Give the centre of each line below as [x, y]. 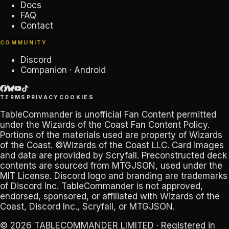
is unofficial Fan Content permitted [144, 115]
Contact [37, 26]
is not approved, [168, 186]
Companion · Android [63, 70]
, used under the [189, 166]
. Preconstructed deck [182, 156]
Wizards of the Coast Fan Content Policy [125, 125]
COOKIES [76, 98]
